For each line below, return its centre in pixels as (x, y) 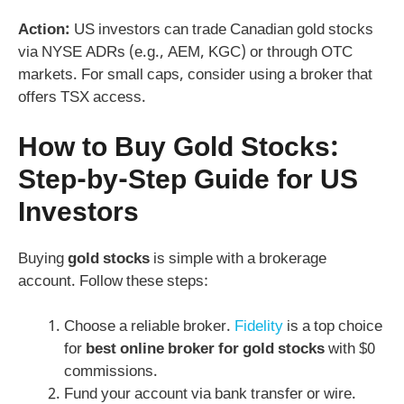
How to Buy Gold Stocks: (179, 149)
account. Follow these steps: (113, 282)
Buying (43, 259)
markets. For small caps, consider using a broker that (195, 76)
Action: (44, 31)
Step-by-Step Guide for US (188, 181)
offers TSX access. (82, 99)
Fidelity (259, 328)
